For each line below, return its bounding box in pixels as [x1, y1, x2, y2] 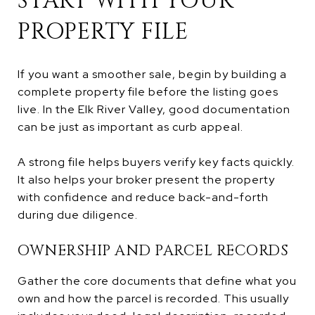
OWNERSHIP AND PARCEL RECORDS [18, 240, 288, 261]
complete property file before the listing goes [18, 84, 278, 99]
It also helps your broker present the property [18, 172, 275, 187]
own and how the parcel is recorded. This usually [18, 290, 289, 306]
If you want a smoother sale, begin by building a [18, 66, 287, 82]
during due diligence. [18, 207, 138, 222]
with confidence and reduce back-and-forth [18, 189, 269, 205]
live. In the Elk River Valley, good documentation [18, 101, 290, 117]
